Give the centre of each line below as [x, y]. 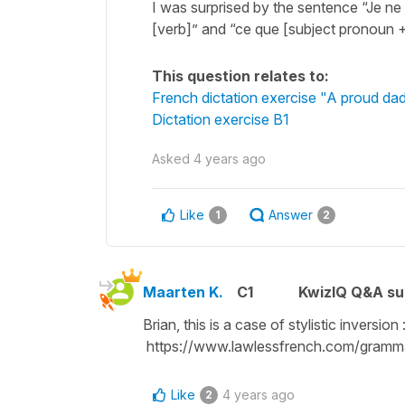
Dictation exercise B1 [221, 119]
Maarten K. [183, 292]
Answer [291, 214]
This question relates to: [240, 75]
